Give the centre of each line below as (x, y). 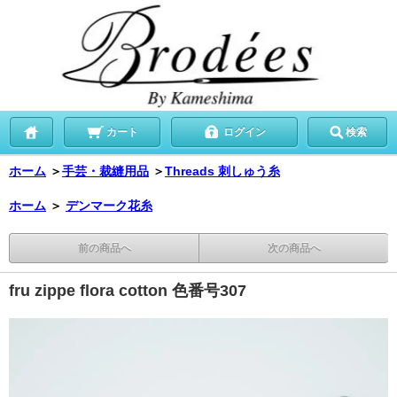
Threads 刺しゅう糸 (222, 171)
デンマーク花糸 (109, 205)
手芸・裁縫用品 (105, 171)
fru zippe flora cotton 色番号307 (128, 290)
